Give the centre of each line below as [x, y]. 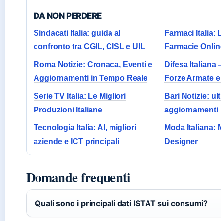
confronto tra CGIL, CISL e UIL [89, 46]
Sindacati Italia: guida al [77, 33]
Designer [181, 141]
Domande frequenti [78, 177]
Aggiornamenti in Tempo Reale [91, 78]
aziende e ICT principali [76, 141]
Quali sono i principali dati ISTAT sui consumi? [121, 203]
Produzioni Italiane [68, 110]
